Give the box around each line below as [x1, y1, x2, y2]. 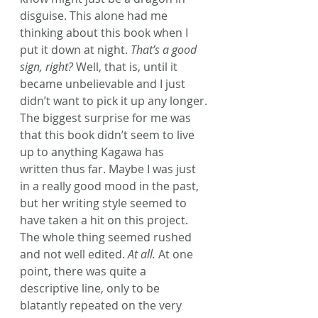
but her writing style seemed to [20, 194, 190, 211]
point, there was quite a [20, 263, 149, 279]
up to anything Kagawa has [20, 143, 167, 160]
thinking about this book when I [20, 24, 191, 40]
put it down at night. [20, 41, 131, 57]
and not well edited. [20, 246, 128, 262]
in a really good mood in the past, [20, 177, 202, 194]
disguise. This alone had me [20, 7, 170, 23]
